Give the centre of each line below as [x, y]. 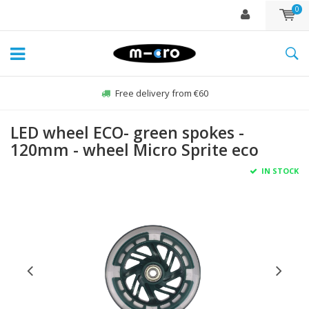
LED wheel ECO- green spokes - [127, 132]
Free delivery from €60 [161, 93]
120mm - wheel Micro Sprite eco [134, 150]
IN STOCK [279, 171]
